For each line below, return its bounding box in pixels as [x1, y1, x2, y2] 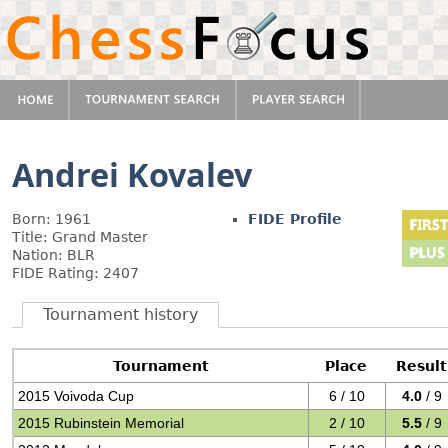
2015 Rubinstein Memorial [18, 415, 185, 431]
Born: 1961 [12, 211, 91, 227]
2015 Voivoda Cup [18, 388, 135, 404]
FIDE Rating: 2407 [12, 265, 139, 281]
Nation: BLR [12, 247, 95, 263]
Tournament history [43, 305, 198, 324]
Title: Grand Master [12, 229, 148, 245]
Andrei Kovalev [12, 152, 252, 196]
